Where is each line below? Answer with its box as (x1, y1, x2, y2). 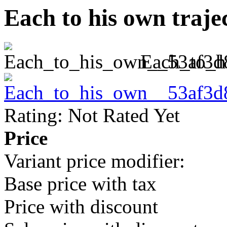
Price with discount (4, 196, 158, 218)
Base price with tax (4, 173, 157, 195)
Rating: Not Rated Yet (4, 104, 180, 127)
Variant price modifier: (4, 150, 185, 172)
